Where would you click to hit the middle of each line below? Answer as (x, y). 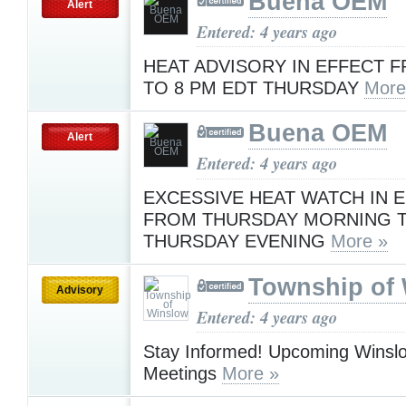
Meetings (183, 373)
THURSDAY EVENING (237, 242)
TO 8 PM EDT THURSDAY (254, 87)
